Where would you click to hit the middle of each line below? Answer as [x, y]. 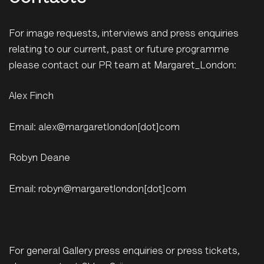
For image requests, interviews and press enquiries [124, 34]
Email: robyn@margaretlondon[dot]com [98, 190]
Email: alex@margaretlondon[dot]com [94, 128]
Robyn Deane [39, 159]
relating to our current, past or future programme [119, 50]
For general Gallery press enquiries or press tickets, [124, 252]
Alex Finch [31, 97]
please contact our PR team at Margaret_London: [123, 66]
